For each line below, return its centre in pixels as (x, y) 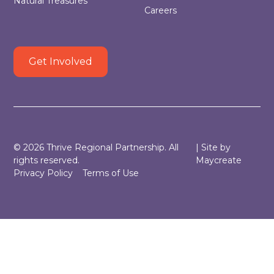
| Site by (213, 148)
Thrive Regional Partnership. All (112, 148)
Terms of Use (111, 173)
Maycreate (218, 161)
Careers (161, 11)
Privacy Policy (43, 173)
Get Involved (61, 62)
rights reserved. (47, 161)
